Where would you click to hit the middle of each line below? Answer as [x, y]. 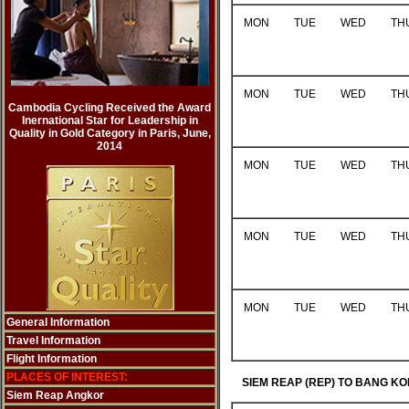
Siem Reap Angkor [55, 395]
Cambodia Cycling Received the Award [110, 108]
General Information [58, 322]
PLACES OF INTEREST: [67, 377]
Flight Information [52, 359]
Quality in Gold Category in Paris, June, [110, 133]
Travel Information [53, 341]
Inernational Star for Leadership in [110, 121]
